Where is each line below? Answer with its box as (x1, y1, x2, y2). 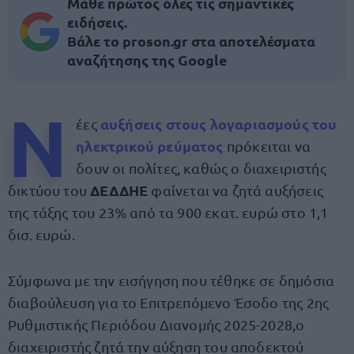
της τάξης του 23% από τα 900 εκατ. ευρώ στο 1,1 (8, 204, 329, 220)
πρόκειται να (223, 137, 311, 154)
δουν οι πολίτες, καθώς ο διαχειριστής (76, 160, 326, 176)
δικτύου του (8, 182, 91, 198)
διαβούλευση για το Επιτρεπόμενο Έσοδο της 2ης (8, 294, 330, 311)
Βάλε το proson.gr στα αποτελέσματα (67, 32, 315, 50)
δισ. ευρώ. (8, 226, 75, 243)
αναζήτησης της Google (67, 51, 228, 69)
